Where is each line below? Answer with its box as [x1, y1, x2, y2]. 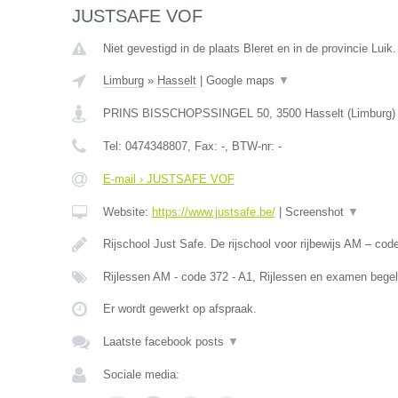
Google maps [205, 74, 278, 87]
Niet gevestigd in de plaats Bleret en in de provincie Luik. [102, 42, 396, 55]
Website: [102, 205, 152, 219]
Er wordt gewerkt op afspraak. [102, 302, 257, 315]
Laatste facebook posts [102, 335, 227, 348]
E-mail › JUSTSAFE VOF [102, 172, 235, 186]
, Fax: [187, 139, 221, 153]
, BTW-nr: [224, 139, 278, 153]
